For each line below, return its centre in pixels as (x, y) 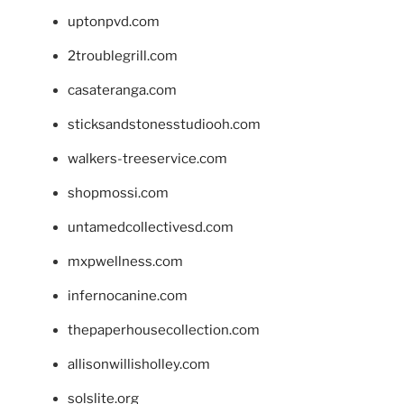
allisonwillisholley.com (139, 365)
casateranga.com (122, 91)
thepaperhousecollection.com (164, 331)
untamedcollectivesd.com (151, 228)
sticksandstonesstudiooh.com (164, 125)
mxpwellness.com (125, 262)
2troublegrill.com (123, 56)
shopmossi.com (118, 193)
